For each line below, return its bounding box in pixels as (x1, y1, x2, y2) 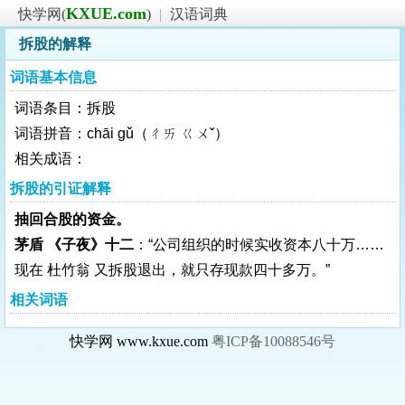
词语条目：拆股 (14, 100, 116, 116)
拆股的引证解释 (10, 181, 111, 196)
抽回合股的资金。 (14, 212, 130, 227)
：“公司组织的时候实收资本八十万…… (134, 237, 384, 252)
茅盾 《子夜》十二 (14, 237, 134, 252)
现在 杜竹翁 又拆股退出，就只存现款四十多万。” (14, 262, 330, 278)
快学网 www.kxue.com (70, 334, 212, 349)
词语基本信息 (10, 70, 97, 85)
